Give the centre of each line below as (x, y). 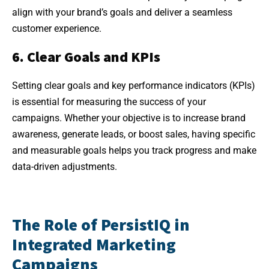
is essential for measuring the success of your (109, 101)
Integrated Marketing (94, 244)
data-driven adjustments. (65, 166)
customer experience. (57, 28)
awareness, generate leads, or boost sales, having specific (134, 134)
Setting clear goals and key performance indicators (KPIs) (134, 85)
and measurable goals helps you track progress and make (134, 150)
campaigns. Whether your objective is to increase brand (129, 118)
